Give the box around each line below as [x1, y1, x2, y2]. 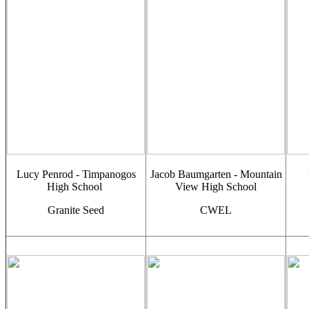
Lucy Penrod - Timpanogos [16, 168, 136, 180]
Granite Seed [48, 203, 104, 216]
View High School [175, 180, 257, 192]
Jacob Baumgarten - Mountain [150, 168, 282, 180]
